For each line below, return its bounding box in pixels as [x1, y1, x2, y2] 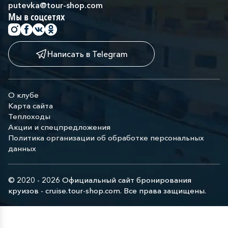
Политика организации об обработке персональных [8, 133, 204, 142]
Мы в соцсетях [8, 10, 65, 24]
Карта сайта [8, 101, 53, 110]
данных [8, 144, 36, 153]
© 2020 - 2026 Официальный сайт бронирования [8, 175, 191, 185]
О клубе [8, 90, 39, 100]
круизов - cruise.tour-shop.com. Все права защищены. [8, 186, 208, 195]
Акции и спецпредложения [8, 122, 110, 132]
